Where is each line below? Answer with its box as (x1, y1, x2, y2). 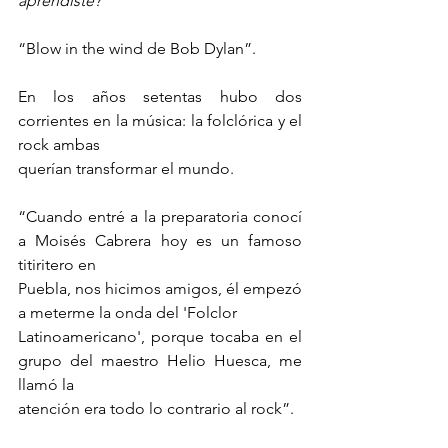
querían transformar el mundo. (18, 159, 234, 179)
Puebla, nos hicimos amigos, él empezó (18, 279, 302, 299)
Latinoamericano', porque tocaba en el (18, 327, 302, 347)
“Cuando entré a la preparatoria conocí (18, 207, 302, 227)
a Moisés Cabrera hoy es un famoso (18, 231, 302, 251)
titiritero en (18, 255, 96, 275)
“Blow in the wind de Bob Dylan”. (18, 39, 256, 59)
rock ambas (18, 135, 100, 155)
